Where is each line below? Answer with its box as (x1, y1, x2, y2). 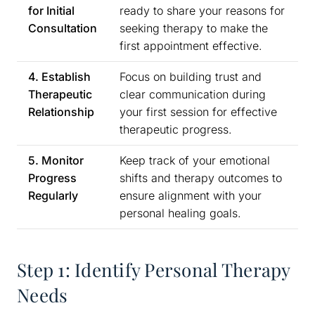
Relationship (28, 104, 94, 119)
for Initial (28, 3, 75, 18)
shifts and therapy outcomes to (120, 170, 282, 185)
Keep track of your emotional (120, 153, 270, 167)
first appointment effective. (120, 38, 262, 53)
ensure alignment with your (120, 188, 262, 202)
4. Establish (28, 69, 91, 84)
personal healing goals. (120, 205, 241, 220)
